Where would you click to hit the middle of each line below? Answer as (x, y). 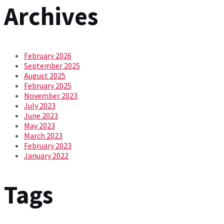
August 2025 (45, 75)
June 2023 (41, 115)
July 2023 (40, 105)
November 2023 (51, 95)
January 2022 (46, 155)
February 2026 (48, 55)
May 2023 (39, 125)
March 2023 (43, 135)
